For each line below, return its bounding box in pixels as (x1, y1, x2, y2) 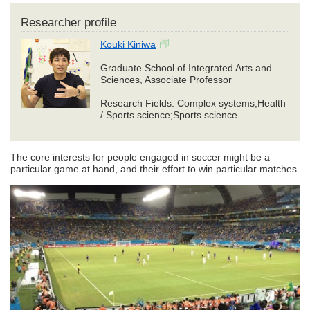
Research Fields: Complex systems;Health (100, 98, 286, 109)
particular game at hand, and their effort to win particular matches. (10, 163, 300, 175)
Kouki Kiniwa (100, 39, 156, 51)
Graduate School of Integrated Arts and (100, 62, 272, 74)
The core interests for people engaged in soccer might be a (10, 152, 270, 163)
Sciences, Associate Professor (100, 74, 232, 86)
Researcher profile (21, 16, 116, 30)
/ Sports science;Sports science (100, 109, 237, 121)
